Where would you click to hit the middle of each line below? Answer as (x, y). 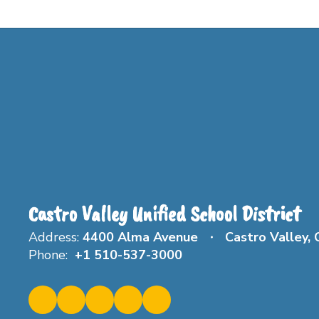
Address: (54, 237)
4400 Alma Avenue (140, 237)
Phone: (48, 255)
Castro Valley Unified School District (164, 214)
